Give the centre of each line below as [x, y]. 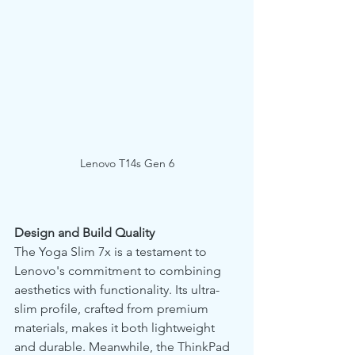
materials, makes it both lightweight [116, 328]
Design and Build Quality [84, 233]
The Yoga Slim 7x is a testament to [112, 252]
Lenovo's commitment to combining [119, 271]
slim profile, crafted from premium [113, 309]
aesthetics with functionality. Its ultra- [117, 290]
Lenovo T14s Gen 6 [127, 164]
